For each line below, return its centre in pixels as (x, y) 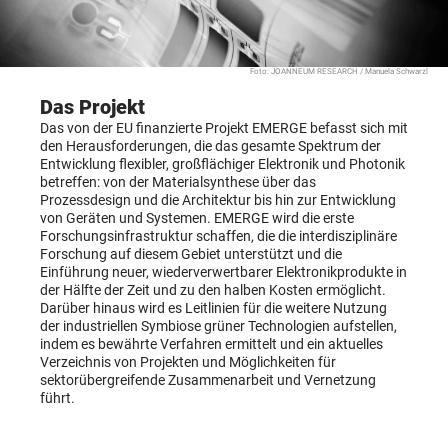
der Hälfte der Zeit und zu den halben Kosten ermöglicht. (213, 289)
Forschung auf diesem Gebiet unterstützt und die (191, 253)
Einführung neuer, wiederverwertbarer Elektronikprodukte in (223, 271)
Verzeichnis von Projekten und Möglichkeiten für (188, 361)
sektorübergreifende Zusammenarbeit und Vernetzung (208, 379)
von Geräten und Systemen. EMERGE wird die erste (197, 217)
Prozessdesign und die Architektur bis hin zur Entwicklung (218, 199)
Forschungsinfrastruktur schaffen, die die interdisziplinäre (218, 235)
